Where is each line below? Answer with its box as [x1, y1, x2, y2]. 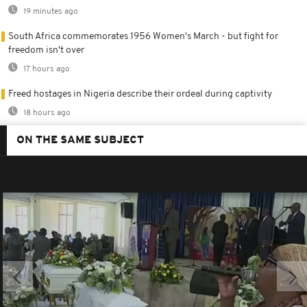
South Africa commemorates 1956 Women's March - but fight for [8, 31, 278, 42]
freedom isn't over [8, 45, 84, 56]
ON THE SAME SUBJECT [16, 134, 144, 146]
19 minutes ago [21, 7, 78, 16]
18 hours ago [21, 108, 71, 117]
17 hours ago [21, 64, 70, 73]
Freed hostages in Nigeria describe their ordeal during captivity [8, 88, 272, 99]
